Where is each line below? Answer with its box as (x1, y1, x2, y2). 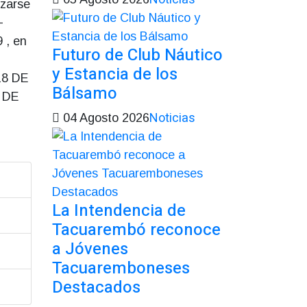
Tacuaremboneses (52, 256, 190, 280)
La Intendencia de (52, 198, 186, 223)
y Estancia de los (52, 62, 177, 86)
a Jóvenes (52, 236, 128, 261)
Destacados (52, 275, 140, 299)
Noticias (149, 108, 195, 127)
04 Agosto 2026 (60, 110, 149, 125)
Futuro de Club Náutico (52, 42, 223, 67)
